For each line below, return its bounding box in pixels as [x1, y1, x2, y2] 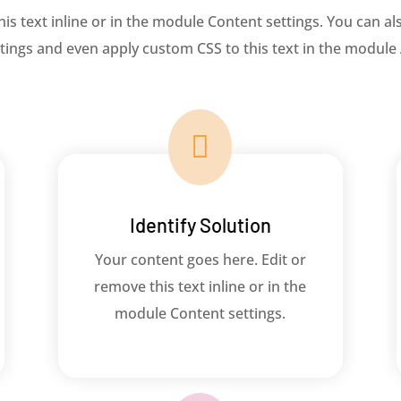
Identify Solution [129, 213, 271, 237]
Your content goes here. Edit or [94, 250, 306, 270]
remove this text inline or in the [94, 277, 307, 297]
